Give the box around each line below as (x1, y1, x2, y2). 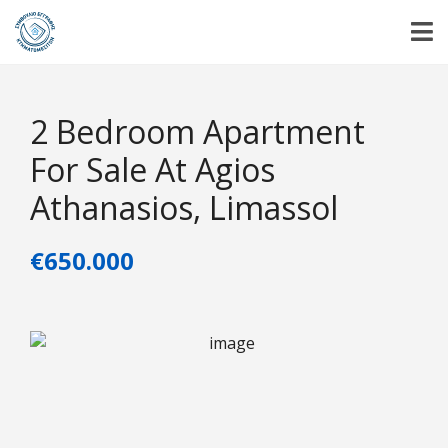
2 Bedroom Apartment (30, 110, 365, 153)
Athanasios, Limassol (30, 186, 338, 229)
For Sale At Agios (30, 148, 275, 191)
